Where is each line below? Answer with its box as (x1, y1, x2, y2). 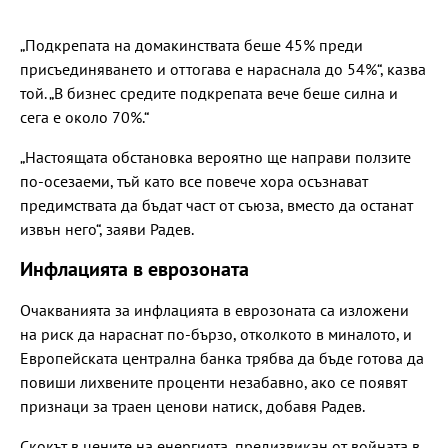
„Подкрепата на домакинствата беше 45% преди (20, 34, 363, 55)
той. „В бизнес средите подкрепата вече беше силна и (20, 82, 398, 103)
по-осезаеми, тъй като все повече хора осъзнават (20, 170, 368, 191)
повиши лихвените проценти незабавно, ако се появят (20, 371, 407, 392)
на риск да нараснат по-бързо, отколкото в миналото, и (20, 323, 412, 344)
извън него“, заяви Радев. (20, 218, 194, 239)
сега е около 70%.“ (20, 106, 149, 127)
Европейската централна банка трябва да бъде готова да (20, 347, 424, 368)
